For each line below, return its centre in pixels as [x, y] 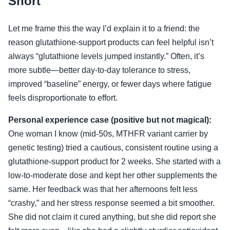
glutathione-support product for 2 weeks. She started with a [114, 161]
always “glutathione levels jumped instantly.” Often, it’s [106, 56]
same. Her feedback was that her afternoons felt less [103, 189]
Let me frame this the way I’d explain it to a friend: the [104, 28]
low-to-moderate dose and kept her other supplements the [113, 175]
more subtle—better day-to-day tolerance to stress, [99, 70]
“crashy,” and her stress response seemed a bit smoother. [111, 203]
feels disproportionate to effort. [63, 98]
